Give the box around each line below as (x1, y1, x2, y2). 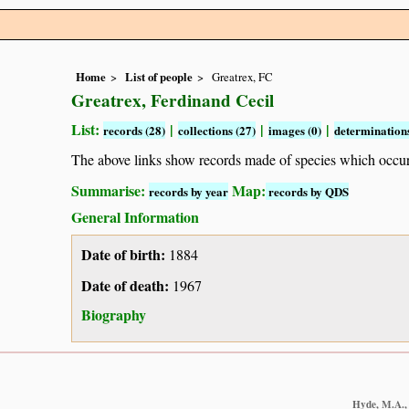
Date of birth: (81, 244, 165, 266)
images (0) (268, 121, 321, 140)
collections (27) (178, 121, 256, 140)
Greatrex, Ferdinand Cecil (71, 88, 274, 114)
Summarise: (71, 179, 149, 201)
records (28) (103, 121, 165, 140)
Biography (81, 304, 146, 326)
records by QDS (266, 182, 349, 200)
